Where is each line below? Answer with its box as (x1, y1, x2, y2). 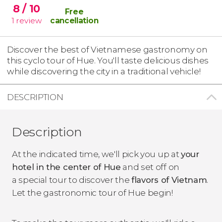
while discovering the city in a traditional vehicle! (7, 66, 201, 76)
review (16, 15, 42, 25)
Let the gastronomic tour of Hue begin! (12, 187, 173, 198)
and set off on (120, 162, 179, 172)
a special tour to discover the (12, 174, 132, 185)
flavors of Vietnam (131, 174, 207, 185)
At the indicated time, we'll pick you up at (12, 149, 181, 159)
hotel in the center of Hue (12, 162, 121, 172)
